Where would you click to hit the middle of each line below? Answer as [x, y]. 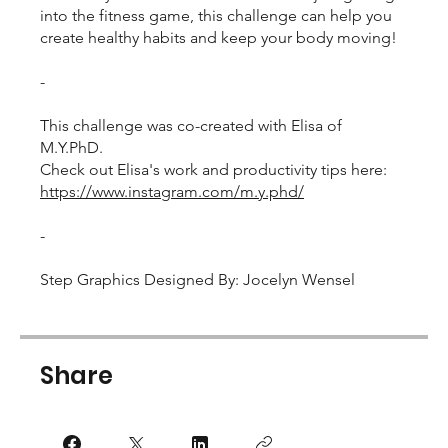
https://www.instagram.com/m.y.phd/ [172, 192]
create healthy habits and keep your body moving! [218, 38]
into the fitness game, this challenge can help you [216, 16]
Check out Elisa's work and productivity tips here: [213, 170]
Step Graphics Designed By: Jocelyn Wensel [197, 280]
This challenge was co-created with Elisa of [191, 126]
